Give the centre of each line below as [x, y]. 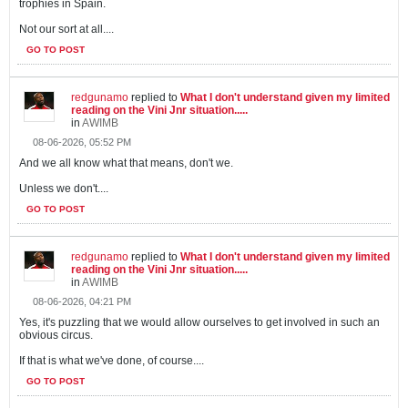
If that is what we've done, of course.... [112, 361]
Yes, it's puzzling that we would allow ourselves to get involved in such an [199, 322]
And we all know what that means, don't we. [126, 163]
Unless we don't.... [64, 189]
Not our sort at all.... [66, 29]
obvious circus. [56, 335]
